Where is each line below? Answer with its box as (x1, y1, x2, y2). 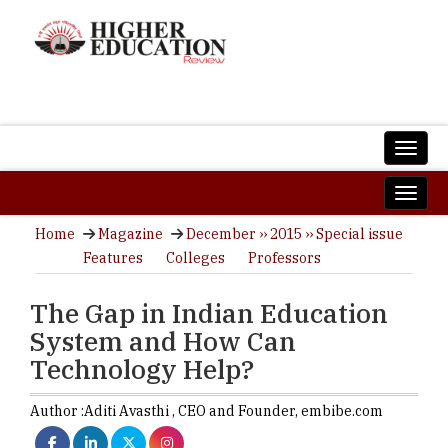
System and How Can (30, 324, 296, 358)
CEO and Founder (178, 402, 295, 420)
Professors (248, 249, 321, 267)
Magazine (98, 225, 163, 243)
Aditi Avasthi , (84, 402, 178, 420)
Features (83, 249, 143, 267)
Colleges (166, 249, 225, 267)
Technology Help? (30, 352, 254, 386)
